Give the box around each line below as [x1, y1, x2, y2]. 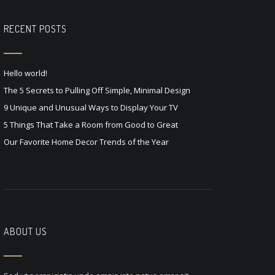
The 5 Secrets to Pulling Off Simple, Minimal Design [4, 85, 190, 96]
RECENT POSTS [4, 23, 67, 35]
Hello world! [4, 68, 47, 79]
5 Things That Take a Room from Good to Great [4, 119, 178, 130]
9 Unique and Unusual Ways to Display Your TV [4, 102, 178, 113]
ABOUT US [4, 225, 47, 238]
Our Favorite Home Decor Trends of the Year [4, 136, 169, 147]
